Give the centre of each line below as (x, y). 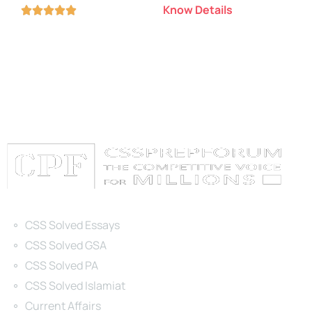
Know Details (198, 10)
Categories (52, 209)
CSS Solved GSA (66, 245)
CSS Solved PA (62, 265)
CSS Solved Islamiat (76, 286)
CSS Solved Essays (73, 225)
